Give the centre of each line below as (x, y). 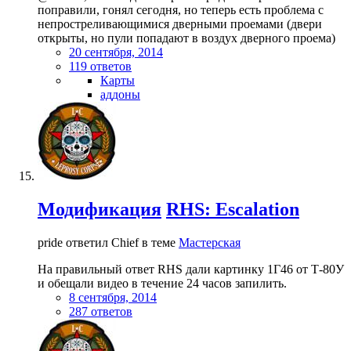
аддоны (120, 95)
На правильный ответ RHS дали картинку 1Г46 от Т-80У (191, 269)
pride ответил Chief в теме (108, 242)
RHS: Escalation (233, 209)
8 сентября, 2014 (113, 297)
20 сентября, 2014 (116, 52)
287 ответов (101, 311)
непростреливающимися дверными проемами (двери (180, 24)
